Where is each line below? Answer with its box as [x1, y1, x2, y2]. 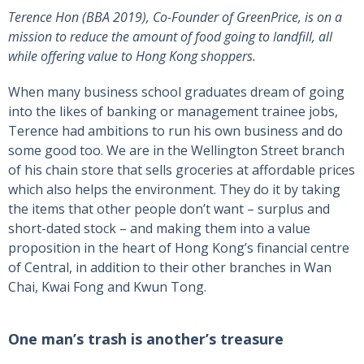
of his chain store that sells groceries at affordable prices [8, 161, 355, 180]
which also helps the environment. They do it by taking [8, 180, 340, 199]
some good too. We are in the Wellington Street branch [8, 141, 344, 160]
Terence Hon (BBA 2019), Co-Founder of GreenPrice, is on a [8, 8, 342, 27]
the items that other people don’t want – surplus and [8, 200, 330, 219]
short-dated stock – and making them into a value [8, 219, 310, 238]
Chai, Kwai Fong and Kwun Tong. [8, 278, 206, 297]
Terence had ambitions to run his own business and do [8, 122, 343, 141]
